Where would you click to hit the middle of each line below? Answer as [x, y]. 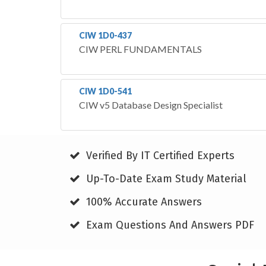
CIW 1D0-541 [105, 91]
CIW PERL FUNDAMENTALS [140, 49]
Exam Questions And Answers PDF [169, 225]
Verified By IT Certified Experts [159, 155]
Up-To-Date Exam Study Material [165, 178]
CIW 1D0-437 [105, 35]
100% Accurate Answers [142, 202]
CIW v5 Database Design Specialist [151, 104]
